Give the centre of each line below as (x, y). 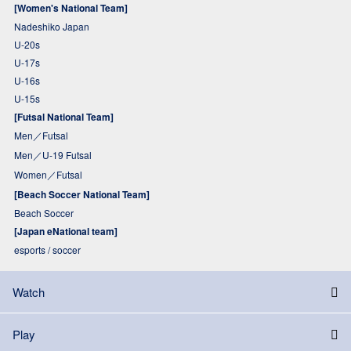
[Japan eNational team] (66, 232)
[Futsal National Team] (64, 117)
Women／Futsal (48, 175)
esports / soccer (47, 250)
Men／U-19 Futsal (53, 155)
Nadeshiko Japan (52, 27)
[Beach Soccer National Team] (82, 195)
